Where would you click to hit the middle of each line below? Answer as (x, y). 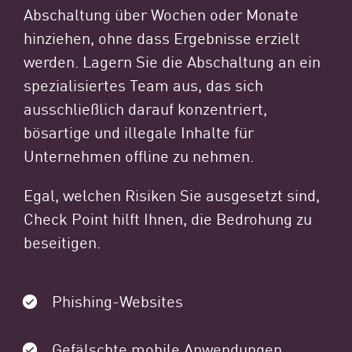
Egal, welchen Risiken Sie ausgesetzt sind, (172, 194)
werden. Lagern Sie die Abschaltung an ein (172, 60)
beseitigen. (62, 241)
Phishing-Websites (117, 300)
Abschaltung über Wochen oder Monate (161, 13)
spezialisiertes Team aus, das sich (143, 84)
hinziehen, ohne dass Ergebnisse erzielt (162, 37)
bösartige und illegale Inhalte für (139, 131)
